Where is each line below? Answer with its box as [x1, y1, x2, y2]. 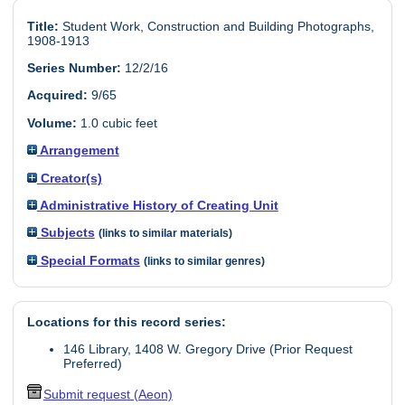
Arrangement [36, 143, 119, 158]
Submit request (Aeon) [42, 386, 173, 401]
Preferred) [62, 356, 122, 372]
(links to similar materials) [98, 228, 232, 240]
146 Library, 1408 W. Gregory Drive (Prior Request [62, 342, 353, 357]
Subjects [36, 225, 95, 240]
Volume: [26, 115, 77, 130]
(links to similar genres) [143, 255, 265, 267]
